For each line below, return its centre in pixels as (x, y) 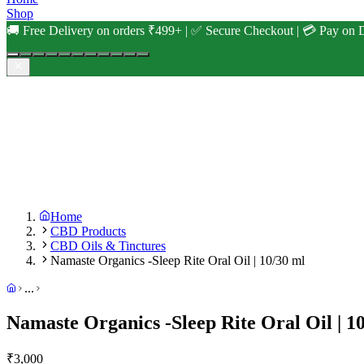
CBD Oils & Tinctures (108, 245)
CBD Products (88, 231)
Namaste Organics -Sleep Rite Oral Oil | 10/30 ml (178, 260)
